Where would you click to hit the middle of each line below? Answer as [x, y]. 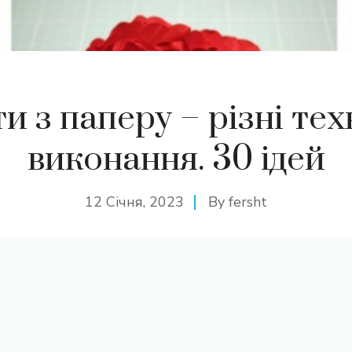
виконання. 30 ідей [176, 159]
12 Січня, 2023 [134, 202]
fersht [248, 202]
